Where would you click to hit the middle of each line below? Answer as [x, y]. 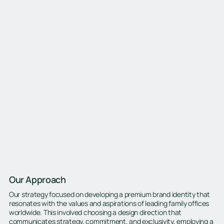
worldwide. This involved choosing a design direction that [95, 212]
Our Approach [37, 179]
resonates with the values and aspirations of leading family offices [109, 203]
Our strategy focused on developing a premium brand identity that [109, 194]
